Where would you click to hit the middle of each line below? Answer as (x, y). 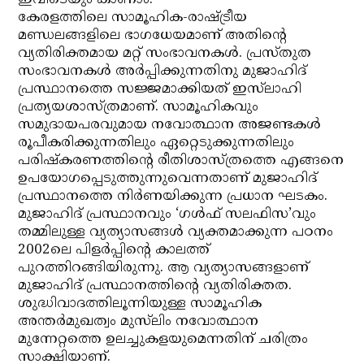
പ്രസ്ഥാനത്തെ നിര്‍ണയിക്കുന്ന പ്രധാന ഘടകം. (173, 197)
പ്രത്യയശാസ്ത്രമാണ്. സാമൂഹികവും (139, 107)
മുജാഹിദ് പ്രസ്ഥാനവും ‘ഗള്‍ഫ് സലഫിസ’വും (167, 214)
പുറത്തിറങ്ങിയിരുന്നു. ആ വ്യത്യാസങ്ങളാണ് (164, 268)
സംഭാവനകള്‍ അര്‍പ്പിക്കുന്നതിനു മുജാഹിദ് (162, 71)
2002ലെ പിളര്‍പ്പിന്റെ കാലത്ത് (114, 250)
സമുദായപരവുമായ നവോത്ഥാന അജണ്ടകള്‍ (170, 125)
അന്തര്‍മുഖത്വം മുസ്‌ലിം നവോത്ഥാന (139, 322)
